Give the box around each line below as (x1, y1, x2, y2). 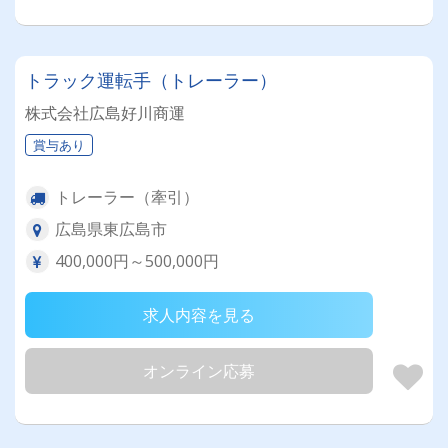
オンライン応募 (143, 360, 255, 382)
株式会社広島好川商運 (25, 102, 185, 124)
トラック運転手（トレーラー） (25, 68, 277, 92)
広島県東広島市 (55, 218, 167, 240)
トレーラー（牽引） (55, 186, 199, 208)
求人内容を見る (143, 304, 255, 326)
